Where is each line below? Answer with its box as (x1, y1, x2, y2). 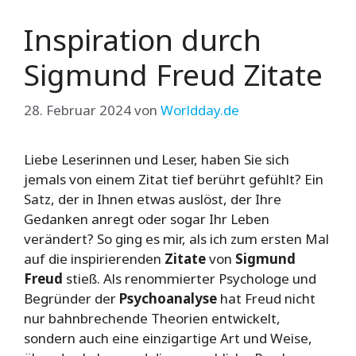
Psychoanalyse (119, 289, 217, 308)
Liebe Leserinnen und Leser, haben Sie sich (24, 150, 289, 169)
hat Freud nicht (217, 289, 315, 308)
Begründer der (24, 289, 119, 308)
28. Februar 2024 (24, 101, 131, 120)
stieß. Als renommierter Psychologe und (63, 269, 316, 288)
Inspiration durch (24, 18, 261, 60)
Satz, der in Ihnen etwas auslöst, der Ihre (24, 190, 281, 209)
